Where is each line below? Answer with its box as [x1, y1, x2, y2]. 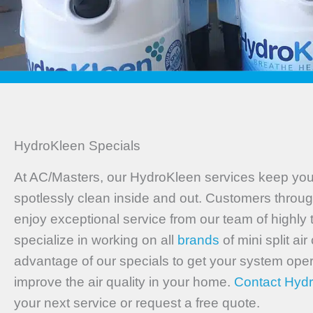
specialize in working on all [14, 233, 177, 247]
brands [177, 233, 219, 247]
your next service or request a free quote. [14, 296, 260, 310]
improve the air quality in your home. [14, 275, 234, 289]
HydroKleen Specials [14, 138, 140, 153]
